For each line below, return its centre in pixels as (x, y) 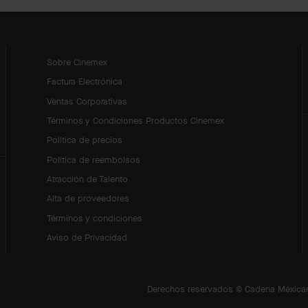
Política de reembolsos (94, 159)
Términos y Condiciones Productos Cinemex (136, 120)
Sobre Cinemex (77, 62)
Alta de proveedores (88, 198)
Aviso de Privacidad (87, 238)
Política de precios (85, 140)
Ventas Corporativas (87, 101)
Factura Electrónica (85, 81)
